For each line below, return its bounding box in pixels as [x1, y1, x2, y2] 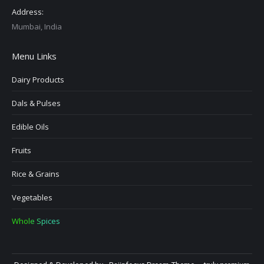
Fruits [12, 145, 31, 156]
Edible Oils [12, 121, 49, 133]
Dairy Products [12, 74, 64, 85]
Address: [12, 6, 44, 18]
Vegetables [12, 192, 52, 203]
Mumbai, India [12, 21, 62, 32]
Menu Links [12, 50, 57, 62]
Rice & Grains [12, 169, 60, 180]
